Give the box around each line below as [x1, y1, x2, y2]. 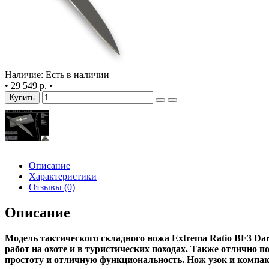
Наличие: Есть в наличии [5, 69, 109, 80]
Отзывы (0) [29, 181, 75, 192]
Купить [10, 92, 35, 102]
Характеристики [29, 171, 97, 181]
